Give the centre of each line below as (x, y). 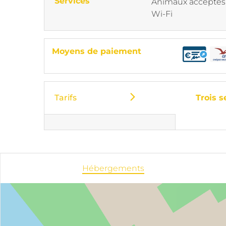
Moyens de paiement (97, 51)
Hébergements (114, 168)
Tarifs (66, 98)
